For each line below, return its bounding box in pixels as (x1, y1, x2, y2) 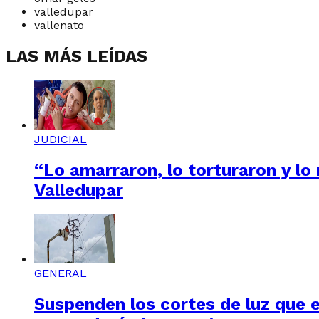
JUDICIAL (34, 132, 87, 146)
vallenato (34, 19, 84, 33)
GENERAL (34, 266, 87, 280)
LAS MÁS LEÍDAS (6, 46, 147, 67)
